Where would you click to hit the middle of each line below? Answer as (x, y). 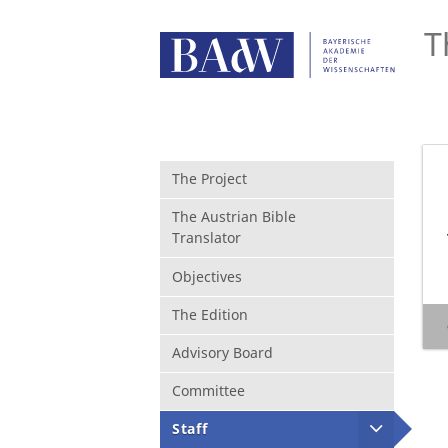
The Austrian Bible (234, 217)
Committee (208, 391)
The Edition (210, 314)
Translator (206, 238)
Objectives (207, 276)
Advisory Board (222, 352)
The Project (209, 179)
